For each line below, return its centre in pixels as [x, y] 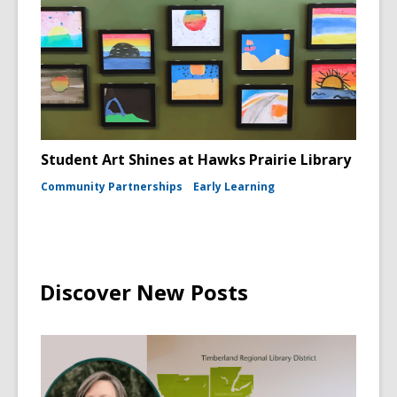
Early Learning [234, 187]
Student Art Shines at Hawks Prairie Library [196, 160]
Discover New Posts [144, 292]
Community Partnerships [112, 187]
